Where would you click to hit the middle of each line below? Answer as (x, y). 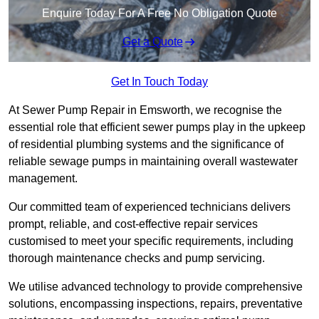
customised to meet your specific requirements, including (151, 241)
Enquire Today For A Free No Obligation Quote (159, 14)
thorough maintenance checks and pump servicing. (137, 258)
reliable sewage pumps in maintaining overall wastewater (153, 162)
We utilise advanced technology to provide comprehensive (156, 287)
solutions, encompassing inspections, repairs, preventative (156, 304)
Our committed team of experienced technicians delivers (150, 207)
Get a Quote (152, 42)
